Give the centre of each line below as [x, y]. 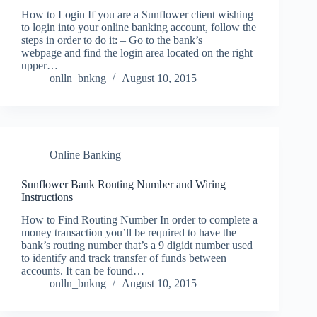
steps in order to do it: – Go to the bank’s [112, 40]
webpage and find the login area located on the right [137, 52]
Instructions [47, 197]
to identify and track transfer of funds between [124, 258]
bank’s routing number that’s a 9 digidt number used [137, 246]
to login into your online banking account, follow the [139, 27]
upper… [40, 65]
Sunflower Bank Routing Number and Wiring [123, 184]
